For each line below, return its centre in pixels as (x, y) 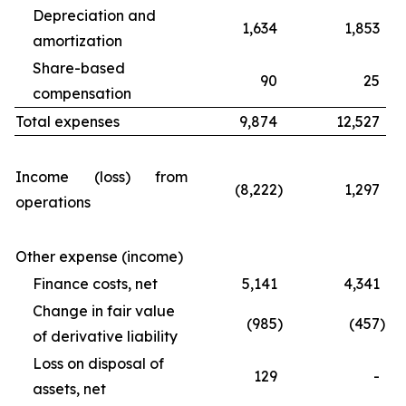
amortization (77, 41)
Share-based (79, 68)
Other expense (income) (99, 256)
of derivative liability (105, 336)
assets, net (69, 389)
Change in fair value (104, 311)
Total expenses (68, 121)
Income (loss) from (101, 177)
